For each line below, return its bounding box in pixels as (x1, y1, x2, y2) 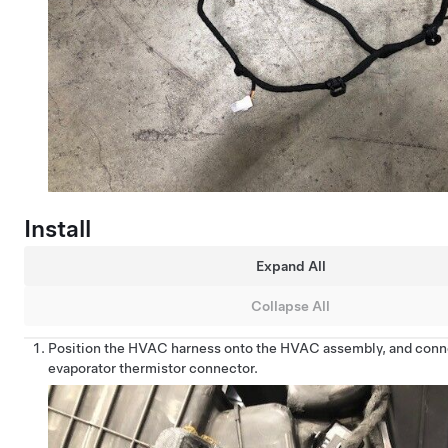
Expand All (255, 258, 326, 275)
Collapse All (251, 298, 330, 315)
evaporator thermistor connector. (48, 359, 258, 376)
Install (24, 213, 91, 243)
